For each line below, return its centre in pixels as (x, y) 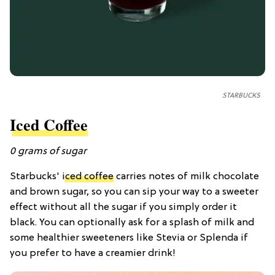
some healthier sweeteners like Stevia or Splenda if (129, 238)
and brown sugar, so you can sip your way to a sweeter (134, 192)
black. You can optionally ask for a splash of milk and (132, 223)
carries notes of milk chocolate (186, 177)
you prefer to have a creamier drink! (93, 254)
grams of (39, 152)
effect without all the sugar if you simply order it (123, 208)
